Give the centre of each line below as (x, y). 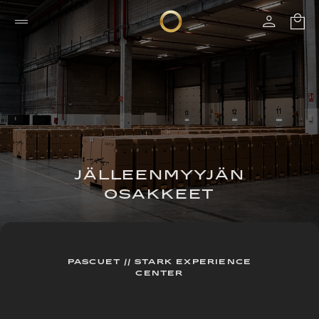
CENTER (159, 273)
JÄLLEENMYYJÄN (159, 176)
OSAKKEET (159, 195)
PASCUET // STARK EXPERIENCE (159, 262)
